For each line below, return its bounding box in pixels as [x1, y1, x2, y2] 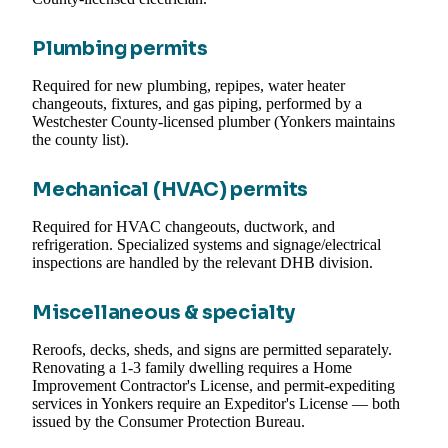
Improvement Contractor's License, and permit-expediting [32, 377, 395, 395]
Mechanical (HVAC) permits [32, 177, 309, 203]
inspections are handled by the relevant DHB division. [32, 254, 373, 272]
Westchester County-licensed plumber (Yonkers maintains [32, 113, 395, 131]
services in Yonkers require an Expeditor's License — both [32, 395, 400, 413]
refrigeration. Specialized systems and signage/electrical [32, 236, 381, 254]
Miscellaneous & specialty [32, 300, 296, 326]
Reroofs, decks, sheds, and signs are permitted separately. [32, 341, 392, 359]
